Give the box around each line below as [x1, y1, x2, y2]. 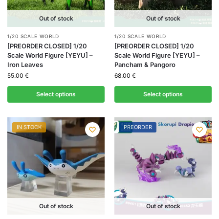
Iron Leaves [7, 61, 43, 69]
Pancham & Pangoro [114, 61, 175, 69]
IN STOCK [17, 124, 42, 131]
